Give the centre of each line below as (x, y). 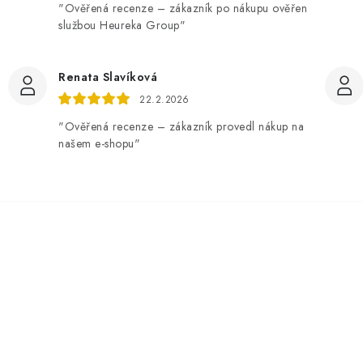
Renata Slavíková (108, 77)
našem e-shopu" (99, 143)
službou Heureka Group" (122, 25)
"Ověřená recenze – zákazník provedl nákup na (181, 126)
